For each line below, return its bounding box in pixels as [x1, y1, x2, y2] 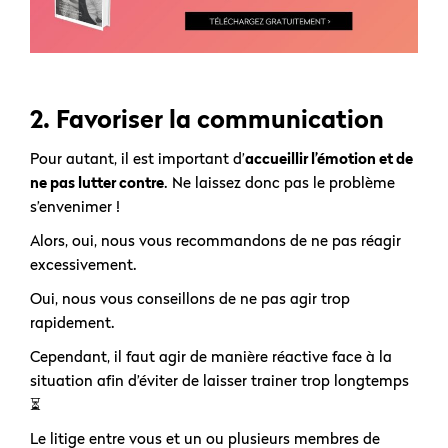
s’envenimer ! [30, 197, 120, 216]
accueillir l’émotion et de [245, 149, 413, 168]
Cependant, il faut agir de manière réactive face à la [30, 347, 392, 366]
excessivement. [30, 255, 137, 274]
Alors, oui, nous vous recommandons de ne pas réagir [30, 231, 401, 250]
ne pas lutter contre [30, 173, 164, 192]
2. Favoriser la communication [30, 104, 384, 135]
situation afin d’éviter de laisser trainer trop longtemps [30, 371, 409, 390]
